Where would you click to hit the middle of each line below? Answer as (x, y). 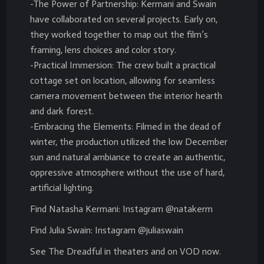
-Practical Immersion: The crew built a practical (123, 65)
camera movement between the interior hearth (126, 96)
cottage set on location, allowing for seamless (123, 80)
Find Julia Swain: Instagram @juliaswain (107, 230)
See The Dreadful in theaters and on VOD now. (126, 251)
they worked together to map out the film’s (119, 34)
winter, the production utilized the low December (129, 142)
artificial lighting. (62, 188)
